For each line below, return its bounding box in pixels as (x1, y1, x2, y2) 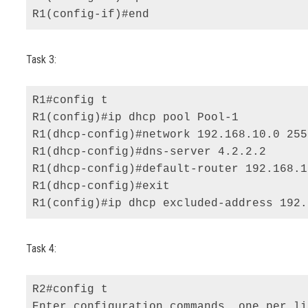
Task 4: (26, 241, 57, 255)
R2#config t (32, 283, 115, 296)
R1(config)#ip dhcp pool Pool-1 (32, 111, 246, 124)
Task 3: (26, 53, 57, 67)
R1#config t (32, 94, 115, 107)
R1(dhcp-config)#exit (32, 180, 177, 193)
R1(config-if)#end (32, 8, 150, 21)
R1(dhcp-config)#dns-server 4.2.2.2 (32, 146, 274, 159)
